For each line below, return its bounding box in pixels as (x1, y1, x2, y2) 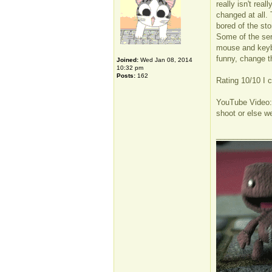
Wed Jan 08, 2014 (138, 56, 192, 63)
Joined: (117, 56, 138, 63)
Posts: (117, 72, 135, 79)
